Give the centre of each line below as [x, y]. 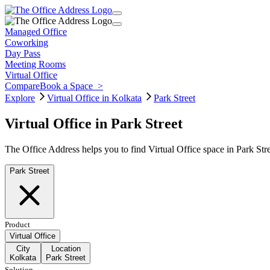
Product [17, 224]
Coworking [27, 42]
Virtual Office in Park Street [94, 123]
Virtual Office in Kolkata [94, 98]
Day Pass [23, 53]
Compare [22, 86]
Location [66, 248]
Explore [20, 98]
